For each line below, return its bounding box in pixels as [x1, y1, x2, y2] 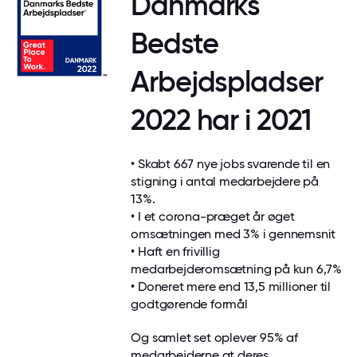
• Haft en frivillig [131, 243, 220, 259]
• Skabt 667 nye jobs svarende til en [131, 155, 331, 171]
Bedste [131, 25, 218, 61]
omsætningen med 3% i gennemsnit [131, 226, 336, 241]
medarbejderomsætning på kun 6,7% [131, 261, 342, 277]
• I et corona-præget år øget [131, 208, 295, 224]
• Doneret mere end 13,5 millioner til [131, 278, 331, 294]
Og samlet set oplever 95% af [131, 329, 298, 345]
